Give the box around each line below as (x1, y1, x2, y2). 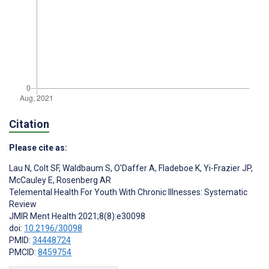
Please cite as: (9, 143, 67, 153)
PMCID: (9, 247, 38, 258)
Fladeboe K (157, 163, 200, 174)
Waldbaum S (61, 163, 110, 174)
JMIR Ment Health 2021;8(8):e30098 (9, 211, 145, 222)
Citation (9, 118, 49, 131)
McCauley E (9, 175, 53, 186)
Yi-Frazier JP (202, 163, 251, 174)
